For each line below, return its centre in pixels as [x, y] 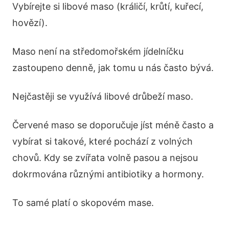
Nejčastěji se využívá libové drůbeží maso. [103, 97]
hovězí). [30, 23]
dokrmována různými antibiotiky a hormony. [108, 174]
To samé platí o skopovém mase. [83, 203]
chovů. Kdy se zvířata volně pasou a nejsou [105, 158]
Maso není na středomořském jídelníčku [98, 52]
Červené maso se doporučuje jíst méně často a [113, 125]
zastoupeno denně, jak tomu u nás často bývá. [113, 68]
